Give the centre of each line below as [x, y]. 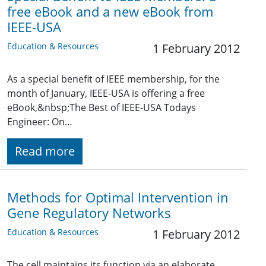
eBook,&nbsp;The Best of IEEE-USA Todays [102, 108]
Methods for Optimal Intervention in [118, 198]
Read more [45, 151]
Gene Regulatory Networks [89, 213]
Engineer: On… [40, 122]
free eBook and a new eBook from [110, 12]
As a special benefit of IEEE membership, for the [113, 79]
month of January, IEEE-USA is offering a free [106, 94]
